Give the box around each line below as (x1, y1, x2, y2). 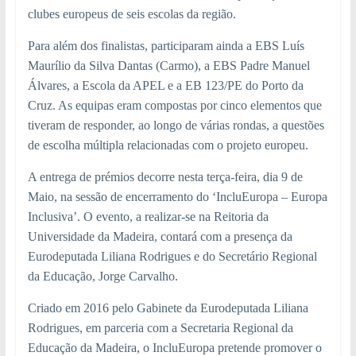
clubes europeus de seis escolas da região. (27, 7, 236, 21)
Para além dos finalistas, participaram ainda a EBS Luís (27, 39, 304, 53)
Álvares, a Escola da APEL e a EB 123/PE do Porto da (27, 79, 304, 93)
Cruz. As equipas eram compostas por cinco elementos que (27, 99, 322, 113)
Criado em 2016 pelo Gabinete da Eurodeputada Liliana (27, 301, 308, 315)
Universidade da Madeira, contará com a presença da (27, 230, 292, 244)
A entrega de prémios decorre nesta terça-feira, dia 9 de (27, 170, 303, 184)
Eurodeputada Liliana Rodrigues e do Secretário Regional (27, 250, 317, 264)
